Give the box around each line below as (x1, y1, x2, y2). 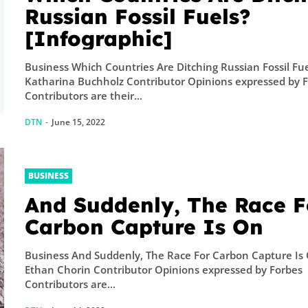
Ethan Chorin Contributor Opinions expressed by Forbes (25, 262, 303, 276)
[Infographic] (25, 25, 173, 52)
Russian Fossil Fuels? (25, 3, 251, 30)
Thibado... (175, 19, 263, 41)
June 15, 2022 (52, 115, 106, 128)
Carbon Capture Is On (25, 213, 264, 240)
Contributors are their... (25, 88, 143, 102)
